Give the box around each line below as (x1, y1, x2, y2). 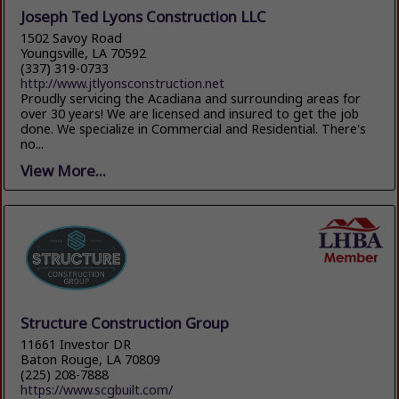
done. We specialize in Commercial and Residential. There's (20, 120, 367, 138)
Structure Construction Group (20, 312, 230, 333)
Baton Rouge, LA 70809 (20, 350, 161, 368)
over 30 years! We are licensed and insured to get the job (20, 105, 360, 123)
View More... (20, 160, 107, 182)
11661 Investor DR (20, 335, 132, 353)
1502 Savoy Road (20, 29, 123, 47)
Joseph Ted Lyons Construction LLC (20, 6, 267, 28)
